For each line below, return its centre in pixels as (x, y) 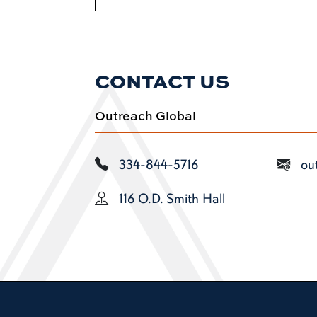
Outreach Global (146, 116)
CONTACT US (162, 81)
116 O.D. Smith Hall (172, 199)
